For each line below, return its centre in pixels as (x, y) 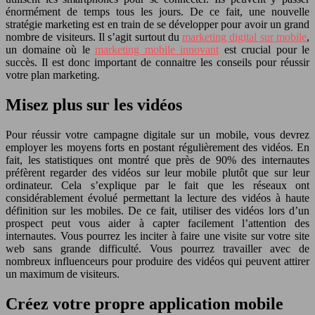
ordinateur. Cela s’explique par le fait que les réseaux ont (157, 185)
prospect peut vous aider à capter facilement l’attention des (157, 223)
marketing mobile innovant (157, 49)
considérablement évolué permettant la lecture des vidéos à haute (157, 198)
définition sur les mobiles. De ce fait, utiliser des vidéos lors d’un (157, 210)
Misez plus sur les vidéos (94, 104)
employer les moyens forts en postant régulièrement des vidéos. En (157, 147)
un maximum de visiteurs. (63, 274)
